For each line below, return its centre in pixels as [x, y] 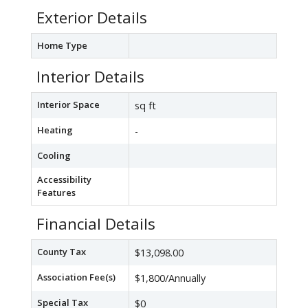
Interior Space [68, 105]
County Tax [62, 252]
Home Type [62, 46]
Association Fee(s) [76, 277]
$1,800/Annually [170, 278]
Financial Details [96, 224]
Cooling [54, 156]
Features [56, 193]
